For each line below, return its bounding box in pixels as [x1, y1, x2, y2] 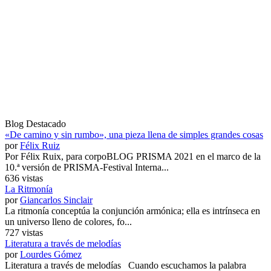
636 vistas [5, 172, 43, 183]
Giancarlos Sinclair [20, 194, 93, 205]
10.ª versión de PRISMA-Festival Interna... [5, 162, 169, 172]
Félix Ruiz [20, 140, 60, 151]
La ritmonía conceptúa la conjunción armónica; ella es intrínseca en [5, 205, 260, 216]
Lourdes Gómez [20, 249, 82, 260]
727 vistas [5, 227, 43, 238]
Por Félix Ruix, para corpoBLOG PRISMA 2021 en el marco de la [5, 151, 261, 162]
